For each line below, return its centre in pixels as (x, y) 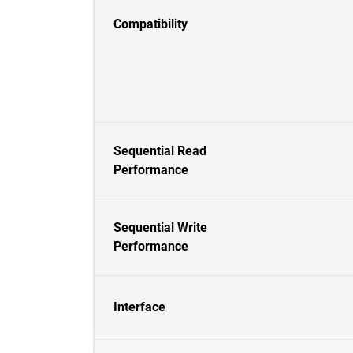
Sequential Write (160, 227)
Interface (139, 307)
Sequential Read (160, 151)
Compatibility (150, 24)
